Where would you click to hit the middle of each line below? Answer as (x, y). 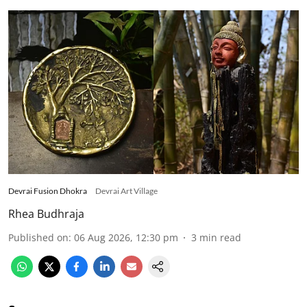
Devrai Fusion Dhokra (48, 191)
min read (220, 237)
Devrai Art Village (126, 191)
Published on (38, 237)
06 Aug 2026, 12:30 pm (126, 237)
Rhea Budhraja (46, 213)
